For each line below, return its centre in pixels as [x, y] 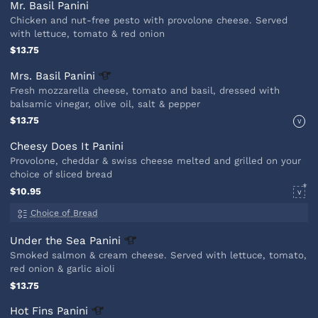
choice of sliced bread [61, 174]
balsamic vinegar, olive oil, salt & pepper [105, 104]
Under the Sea [50, 241]
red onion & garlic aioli [63, 269]
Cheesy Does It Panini [67, 146]
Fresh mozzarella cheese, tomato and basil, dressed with [145, 90]
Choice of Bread [64, 213]
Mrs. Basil [37, 76]
